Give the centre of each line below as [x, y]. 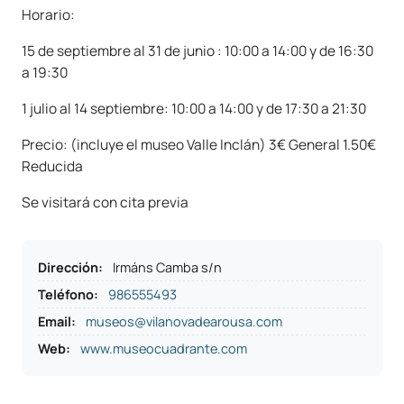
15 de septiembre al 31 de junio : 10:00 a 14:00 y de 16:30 [197, 50]
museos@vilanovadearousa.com [184, 321]
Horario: [48, 14]
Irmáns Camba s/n [167, 267]
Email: [57, 321]
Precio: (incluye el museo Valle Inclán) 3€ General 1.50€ [199, 144]
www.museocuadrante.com [164, 348]
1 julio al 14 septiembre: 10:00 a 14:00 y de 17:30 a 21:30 [194, 108]
